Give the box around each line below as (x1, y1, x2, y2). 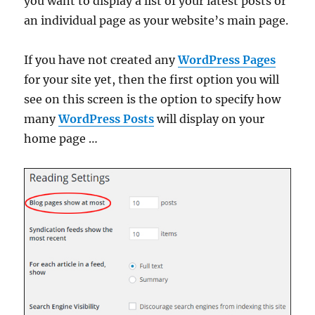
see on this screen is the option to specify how (24, 91, 281, 106)
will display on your (154, 111, 265, 126)
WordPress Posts (58, 111, 155, 126)
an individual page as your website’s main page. (24, 13, 289, 27)
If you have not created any (24, 52, 179, 67)
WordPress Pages (178, 52, 276, 67)
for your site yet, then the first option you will (24, 72, 280, 86)
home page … (24, 131, 98, 146)
